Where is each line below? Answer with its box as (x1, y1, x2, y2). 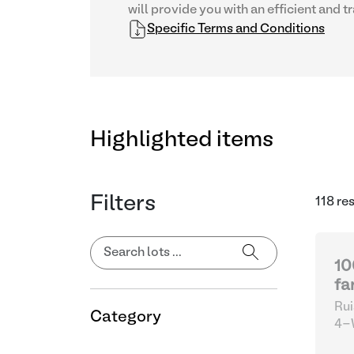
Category (90, 311, 161, 325)
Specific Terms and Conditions (147, 24, 325, 35)
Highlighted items (90, 130, 273, 150)
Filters (90, 194, 156, 214)
